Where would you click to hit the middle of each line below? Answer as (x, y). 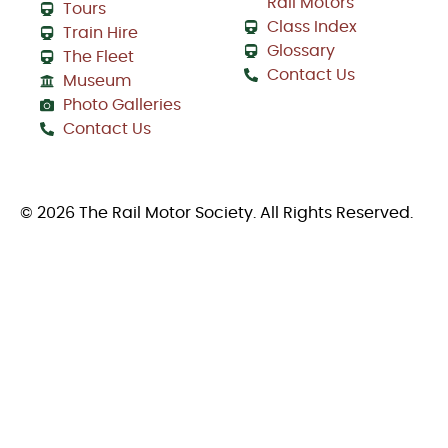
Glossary (300, 51)
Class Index (311, 27)
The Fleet (98, 57)
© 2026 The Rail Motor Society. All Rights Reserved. (216, 213)
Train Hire (100, 33)
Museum (96, 81)
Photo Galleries (121, 105)
